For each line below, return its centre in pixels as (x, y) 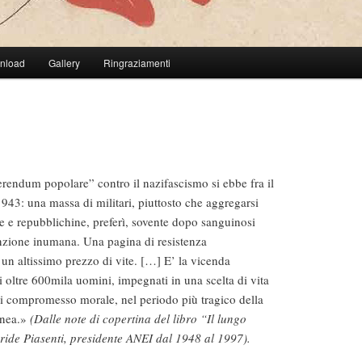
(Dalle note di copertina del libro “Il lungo (137, 318)
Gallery (64, 63)
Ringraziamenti (137, 63)
